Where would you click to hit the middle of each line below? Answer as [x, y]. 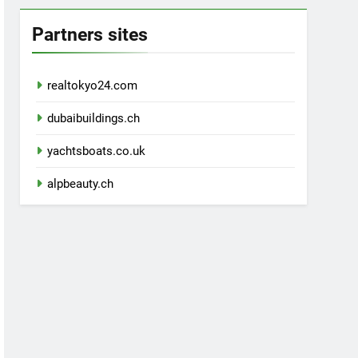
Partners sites [90, 35]
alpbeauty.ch [81, 184]
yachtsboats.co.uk [97, 151]
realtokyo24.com [93, 86]
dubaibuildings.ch [94, 119]
